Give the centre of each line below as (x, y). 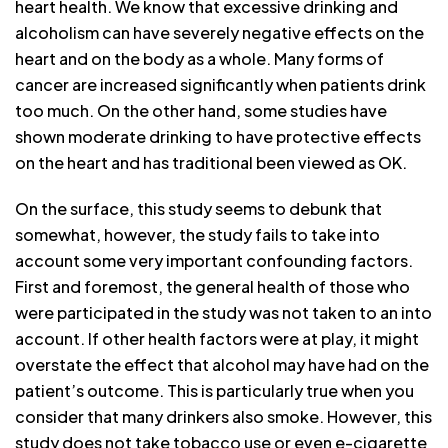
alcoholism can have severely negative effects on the (219, 32)
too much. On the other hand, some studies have (201, 110)
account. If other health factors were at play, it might (217, 338)
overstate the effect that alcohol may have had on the (222, 364)
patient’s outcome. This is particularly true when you (214, 390)
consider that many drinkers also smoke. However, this (223, 416)
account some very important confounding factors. (214, 260)
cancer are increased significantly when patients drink (220, 84)
